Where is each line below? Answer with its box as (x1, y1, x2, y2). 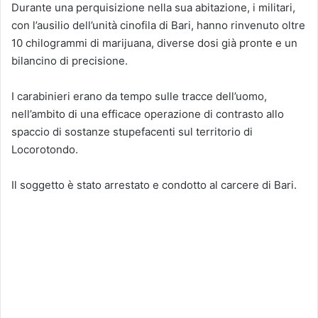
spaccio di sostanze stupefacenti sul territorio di (11, 124, 253, 138)
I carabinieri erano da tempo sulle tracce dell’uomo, (11, 89, 267, 103)
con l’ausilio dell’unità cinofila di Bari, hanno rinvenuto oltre (11, 18, 305, 32)
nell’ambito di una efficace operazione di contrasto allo (11, 106, 284, 121)
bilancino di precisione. (11, 53, 128, 67)
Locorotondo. (11, 142, 78, 156)
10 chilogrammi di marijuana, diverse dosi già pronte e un (11, 35, 297, 50)
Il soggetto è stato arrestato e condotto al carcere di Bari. (11, 177, 297, 192)
